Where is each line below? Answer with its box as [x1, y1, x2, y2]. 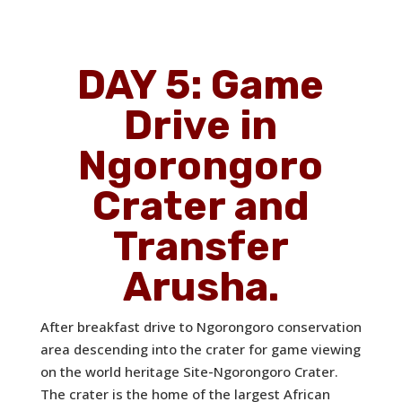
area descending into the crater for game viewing [39, 340, 361, 359]
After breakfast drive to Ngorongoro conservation [39, 318, 362, 336]
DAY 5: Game [77, 61, 325, 109]
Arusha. [122, 263, 279, 311]
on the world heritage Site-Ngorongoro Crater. [39, 363, 338, 381]
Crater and [92, 182, 310, 231]
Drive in [124, 101, 278, 150]
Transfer [112, 223, 289, 271]
